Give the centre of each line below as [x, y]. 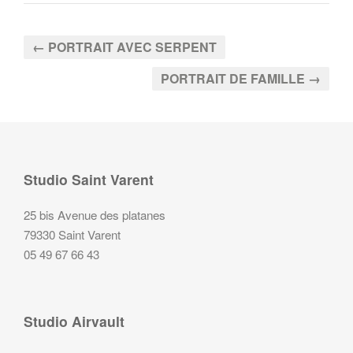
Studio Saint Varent [89, 179]
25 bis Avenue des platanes [95, 214]
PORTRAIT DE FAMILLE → [241, 78]
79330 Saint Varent [72, 234]
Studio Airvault [74, 321]
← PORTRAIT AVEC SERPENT [124, 46]
